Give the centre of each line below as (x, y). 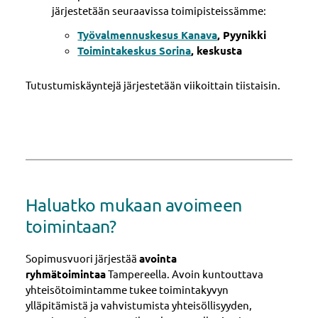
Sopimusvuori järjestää (82, 258)
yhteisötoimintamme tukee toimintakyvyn (127, 289)
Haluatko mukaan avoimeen (133, 205)
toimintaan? (71, 226)
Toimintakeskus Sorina (135, 51)
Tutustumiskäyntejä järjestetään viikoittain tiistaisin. (153, 84)
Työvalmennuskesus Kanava (148, 35)
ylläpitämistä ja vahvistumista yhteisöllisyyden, (138, 305)
